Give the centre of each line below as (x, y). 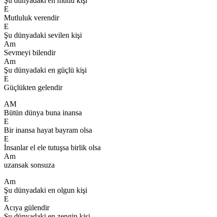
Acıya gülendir (27, 207)
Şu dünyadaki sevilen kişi (43, 35)
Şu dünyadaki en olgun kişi (46, 190)
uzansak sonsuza (29, 165)
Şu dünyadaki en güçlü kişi (45, 70)
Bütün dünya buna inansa (43, 112)
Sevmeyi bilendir (30, 52)
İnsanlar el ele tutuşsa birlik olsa (52, 147)
